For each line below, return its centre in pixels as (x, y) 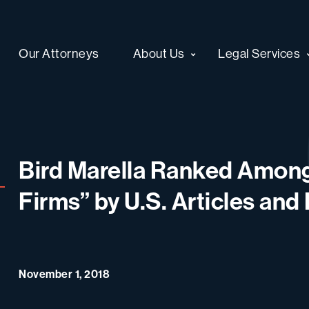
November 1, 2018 (64, 273)
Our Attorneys (59, 53)
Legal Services (259, 53)
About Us (159, 53)
